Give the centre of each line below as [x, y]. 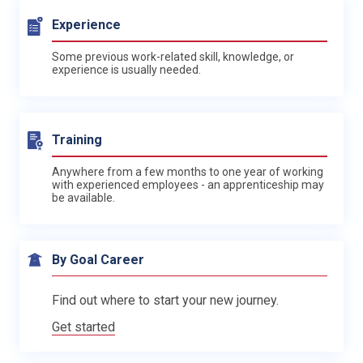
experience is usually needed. [126, 69]
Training [77, 139]
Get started [83, 327]
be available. [83, 197]
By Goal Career [98, 259]
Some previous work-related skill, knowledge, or [173, 56]
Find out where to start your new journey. [165, 300]
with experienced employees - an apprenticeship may [188, 184]
